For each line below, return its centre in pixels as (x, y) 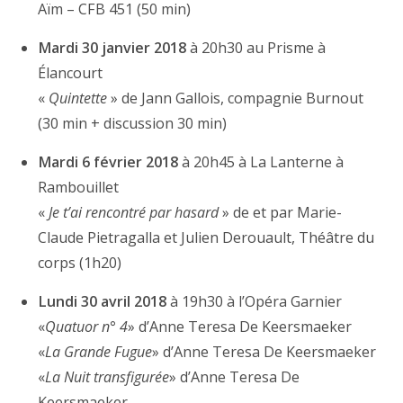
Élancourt (71, 72)
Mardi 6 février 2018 (108, 161)
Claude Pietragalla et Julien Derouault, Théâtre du (206, 237)
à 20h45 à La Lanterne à (261, 161)
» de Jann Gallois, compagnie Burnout (236, 98)
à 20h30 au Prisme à (256, 47)
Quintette (78, 98)
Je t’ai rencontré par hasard (134, 212)
